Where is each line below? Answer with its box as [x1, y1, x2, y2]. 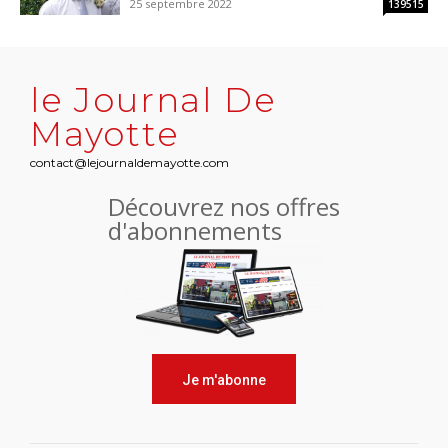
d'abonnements [108, 214, 282, 247]
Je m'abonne [182, 371, 266, 388]
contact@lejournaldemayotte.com [30, 155, 229, 170]
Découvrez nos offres [108, 190, 340, 223]
